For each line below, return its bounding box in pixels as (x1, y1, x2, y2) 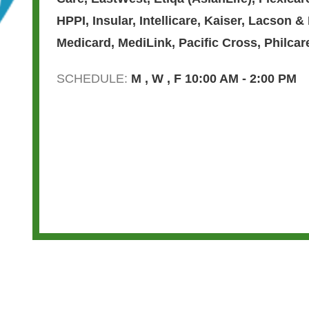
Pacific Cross (179, 35, 257, 50)
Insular (92, 13, 132, 28)
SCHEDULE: (57, 71, 131, 86)
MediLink (118, 35, 172, 50)
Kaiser (204, 13, 241, 28)
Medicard (57, 35, 111, 50)
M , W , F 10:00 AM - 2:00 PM (131, 71, 297, 86)
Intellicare (139, 13, 197, 28)
